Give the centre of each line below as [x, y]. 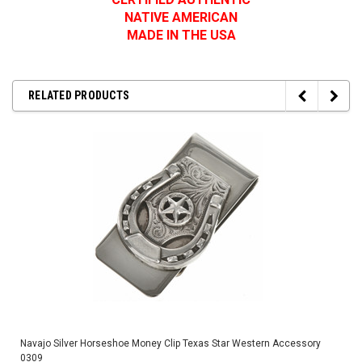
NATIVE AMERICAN [181, 17]
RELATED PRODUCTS [79, 95]
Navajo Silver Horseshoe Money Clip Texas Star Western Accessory [170, 343]
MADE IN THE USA [181, 35]
